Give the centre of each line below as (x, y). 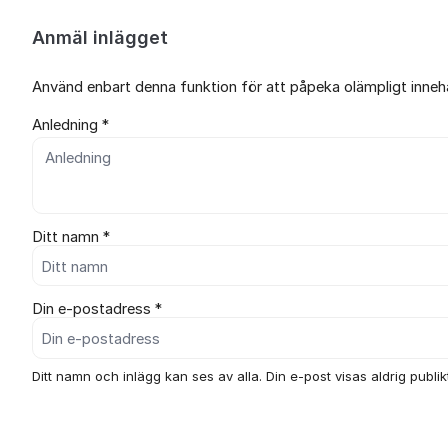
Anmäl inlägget (100, 37)
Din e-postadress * (97, 309)
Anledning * (70, 124)
